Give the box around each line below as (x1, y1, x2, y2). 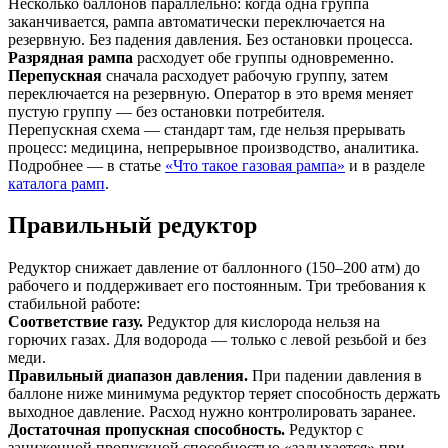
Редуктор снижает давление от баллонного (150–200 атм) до (8, 259, 420, 277)
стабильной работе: (8, 295, 140, 313)
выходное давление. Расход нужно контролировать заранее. (8, 403, 416, 421)
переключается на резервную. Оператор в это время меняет (8, 84, 413, 102)
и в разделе (345, 156, 425, 174)
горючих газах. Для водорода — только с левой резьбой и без (8, 331, 426, 349)
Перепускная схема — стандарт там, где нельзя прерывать (8, 120, 405, 138)
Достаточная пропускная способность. (8, 421, 285, 439)
